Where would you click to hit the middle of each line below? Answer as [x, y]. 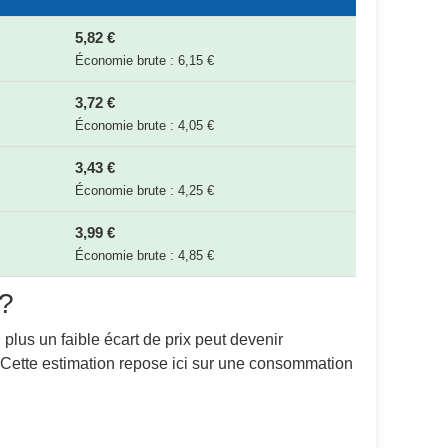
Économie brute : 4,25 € [144, 190]
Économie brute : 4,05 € [144, 125]
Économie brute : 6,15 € [144, 60]
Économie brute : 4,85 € [144, 255]
